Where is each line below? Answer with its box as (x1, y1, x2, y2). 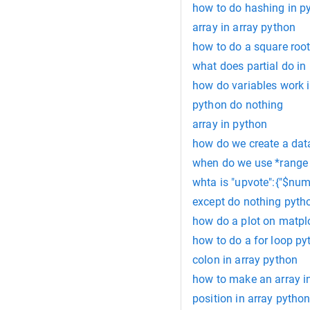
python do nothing (192, 98, 284, 112)
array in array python (192, 21, 296, 35)
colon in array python (192, 253, 298, 267)
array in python (192, 118, 268, 131)
